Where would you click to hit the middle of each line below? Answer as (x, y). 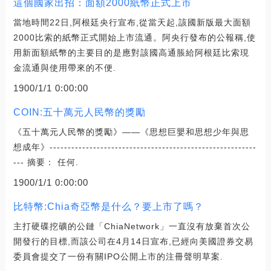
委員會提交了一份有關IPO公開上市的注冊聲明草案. (118, 256)
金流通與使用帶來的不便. (64, 67)
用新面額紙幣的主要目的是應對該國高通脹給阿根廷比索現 (131, 52)
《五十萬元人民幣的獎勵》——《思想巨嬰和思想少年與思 (131, 132)
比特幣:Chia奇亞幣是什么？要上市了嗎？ (108, 206)
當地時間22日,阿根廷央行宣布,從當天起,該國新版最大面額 (132, 22)
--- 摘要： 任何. (46, 162)
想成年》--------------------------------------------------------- (135, 147)
